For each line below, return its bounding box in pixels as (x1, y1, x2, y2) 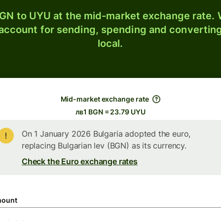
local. (97, 37, 123, 49)
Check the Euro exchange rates (22, 156, 138, 166)
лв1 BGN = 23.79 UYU (75, 108, 146, 116)
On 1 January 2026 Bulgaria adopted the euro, (22, 129, 191, 139)
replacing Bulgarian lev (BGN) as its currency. (22, 141, 186, 150)
